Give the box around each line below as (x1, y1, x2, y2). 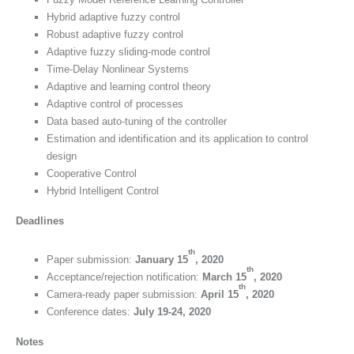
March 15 (202, 270, 247, 283)
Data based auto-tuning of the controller (47, 115, 227, 127)
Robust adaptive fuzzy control (47, 28, 183, 40)
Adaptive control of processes (47, 97, 183, 110)
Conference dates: (47, 305, 134, 318)
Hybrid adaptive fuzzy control (47, 10, 180, 23)
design (47, 149, 77, 162)
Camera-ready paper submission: (47, 288, 201, 300)
